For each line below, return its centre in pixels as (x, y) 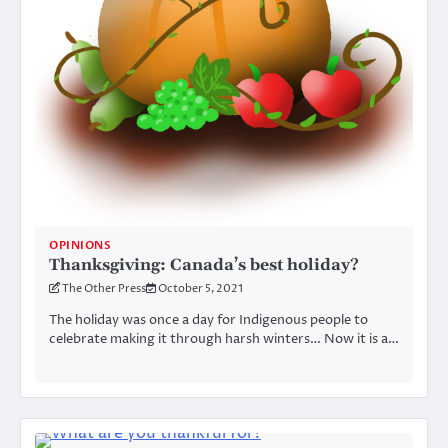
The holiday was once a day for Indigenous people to (208, 320)
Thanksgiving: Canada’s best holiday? (204, 264)
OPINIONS (80, 245)
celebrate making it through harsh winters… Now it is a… (224, 339)
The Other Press (104, 288)
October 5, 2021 (200, 288)
